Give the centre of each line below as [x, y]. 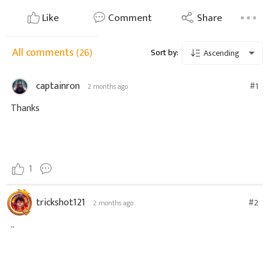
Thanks [25, 108]
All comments [44, 53]
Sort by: [165, 52]
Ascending [220, 53]
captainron [58, 86]
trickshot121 [61, 203]
